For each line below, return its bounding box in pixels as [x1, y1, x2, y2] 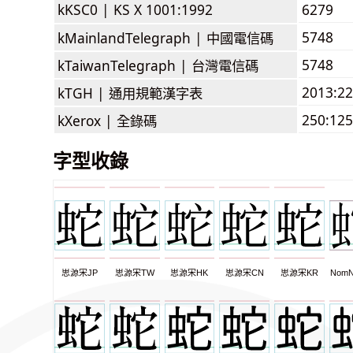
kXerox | [58, 110, 117, 130]
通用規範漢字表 [109, 83, 203, 102]
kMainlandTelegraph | [58, 28, 206, 47]
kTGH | [58, 83, 109, 102]
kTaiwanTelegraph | [58, 55, 191, 75]
